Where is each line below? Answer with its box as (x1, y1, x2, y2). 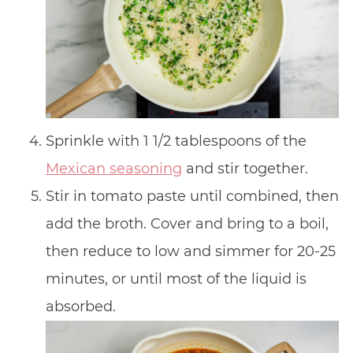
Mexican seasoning (45, 159, 182, 177)
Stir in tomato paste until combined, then (45, 187, 339, 205)
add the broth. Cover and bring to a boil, (45, 214, 329, 232)
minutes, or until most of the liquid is (45, 269, 307, 288)
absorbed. (45, 297, 116, 315)
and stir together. (181, 159, 308, 177)
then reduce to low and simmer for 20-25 (45, 242, 336, 260)
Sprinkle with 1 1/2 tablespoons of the (45, 132, 307, 150)
